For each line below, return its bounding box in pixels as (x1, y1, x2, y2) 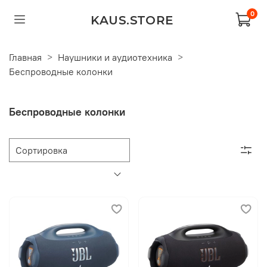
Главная (9, 51, 42, 63)
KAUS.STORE (90, 12, 174, 27)
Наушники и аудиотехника (58, 51, 172, 63)
